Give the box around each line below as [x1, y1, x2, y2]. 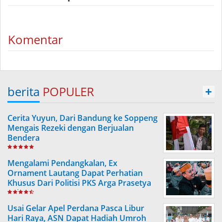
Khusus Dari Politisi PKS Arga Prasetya [7, 177, 151, 189]
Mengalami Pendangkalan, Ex [7, 158, 117, 169]
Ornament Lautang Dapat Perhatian [7, 167, 143, 179]
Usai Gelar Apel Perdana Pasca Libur [7, 203, 144, 214]
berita [7, 83, 40, 100]
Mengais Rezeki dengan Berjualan [7, 122, 134, 134]
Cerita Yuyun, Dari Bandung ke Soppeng [7, 112, 158, 124]
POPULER [43, 83, 94, 100]
